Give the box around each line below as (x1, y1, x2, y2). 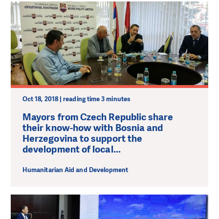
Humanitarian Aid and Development (22, 166, 129, 175)
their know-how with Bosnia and (22, 121, 163, 134)
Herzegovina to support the (22, 132, 143, 145)
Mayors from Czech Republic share (22, 110, 174, 123)
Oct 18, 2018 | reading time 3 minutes (22, 94, 131, 103)
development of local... (22, 143, 121, 155)
